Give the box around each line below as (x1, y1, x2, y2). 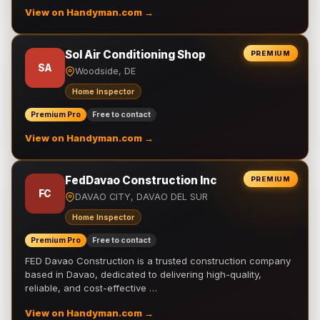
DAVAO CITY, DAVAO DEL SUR (75, 191, 208, 202)
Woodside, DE (75, 66, 136, 76)
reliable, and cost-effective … (25, 282, 157, 294)
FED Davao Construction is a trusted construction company (25, 255, 291, 266)
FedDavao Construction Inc (65, 174, 217, 187)
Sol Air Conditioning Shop (65, 48, 206, 61)
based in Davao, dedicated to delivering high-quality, (25, 269, 261, 280)
